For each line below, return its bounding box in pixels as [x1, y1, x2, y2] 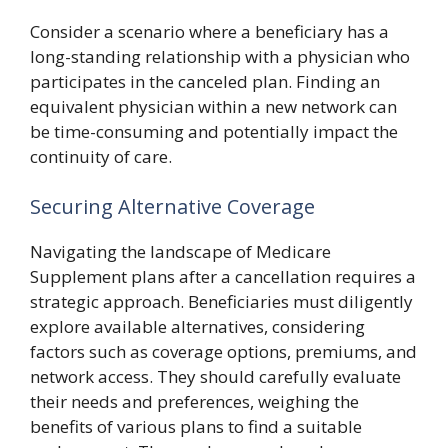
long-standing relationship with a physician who [30, 45, 410, 68]
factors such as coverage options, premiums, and [30, 339, 417, 363]
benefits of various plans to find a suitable [30, 414, 362, 438]
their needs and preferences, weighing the [30, 389, 359, 413]
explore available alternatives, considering [30, 314, 365, 338]
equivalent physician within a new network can [30, 95, 397, 118]
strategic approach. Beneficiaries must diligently [30, 289, 413, 313]
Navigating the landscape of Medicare [30, 239, 331, 263]
